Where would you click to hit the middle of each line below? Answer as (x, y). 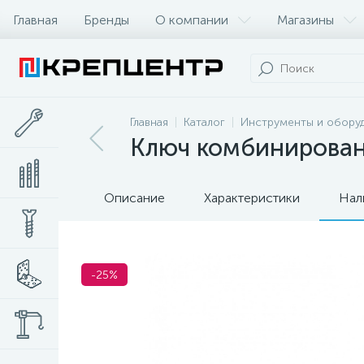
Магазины (305, 19)
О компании (192, 19)
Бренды (106, 19)
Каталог (204, 122)
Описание (134, 198)
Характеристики (252, 198)
